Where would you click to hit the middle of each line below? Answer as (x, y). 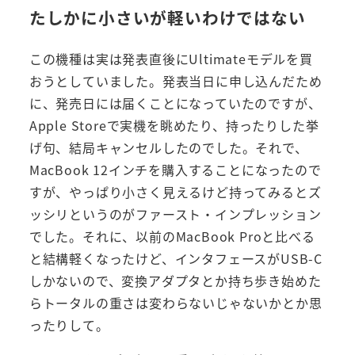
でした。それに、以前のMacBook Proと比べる (172, 237)
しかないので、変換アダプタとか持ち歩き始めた (175, 281)
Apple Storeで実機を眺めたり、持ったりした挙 (174, 126)
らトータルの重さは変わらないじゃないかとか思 (176, 303)
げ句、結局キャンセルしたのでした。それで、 (168, 148)
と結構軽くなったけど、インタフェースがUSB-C (176, 259)
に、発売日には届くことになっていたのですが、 (175, 103)
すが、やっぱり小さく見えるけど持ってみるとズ (175, 192)
